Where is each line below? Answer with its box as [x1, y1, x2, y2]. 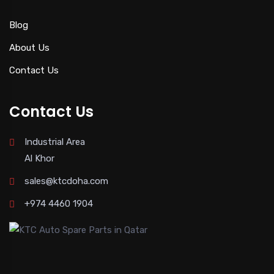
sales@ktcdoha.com [24, 176, 108, 187]
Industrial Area [24, 136, 85, 148]
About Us [9, 42, 50, 54]
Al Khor [24, 153, 54, 165]
